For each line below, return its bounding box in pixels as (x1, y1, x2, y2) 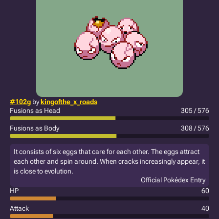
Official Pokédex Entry (141, 176, 205, 184)
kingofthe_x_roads (41, 98, 97, 106)
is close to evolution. (14, 167, 73, 175)
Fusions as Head (10, 107, 60, 114)
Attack (10, 204, 29, 212)
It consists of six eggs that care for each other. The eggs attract (14, 148, 199, 155)
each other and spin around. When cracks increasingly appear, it (14, 157, 205, 165)
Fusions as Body (10, 124, 59, 132)
